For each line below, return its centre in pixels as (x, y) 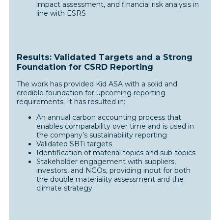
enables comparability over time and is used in (115, 126)
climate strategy (65, 188)
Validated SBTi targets (74, 144)
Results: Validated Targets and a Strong (105, 57)
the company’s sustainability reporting (102, 135)
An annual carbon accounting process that (109, 118)
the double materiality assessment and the (110, 179)
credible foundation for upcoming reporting (91, 93)
